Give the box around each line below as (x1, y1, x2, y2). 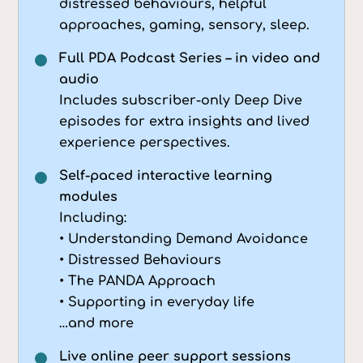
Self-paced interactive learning (59, 168, 273, 183)
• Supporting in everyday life (59, 294, 255, 310)
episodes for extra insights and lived (59, 113, 310, 129)
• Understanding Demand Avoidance (59, 231, 309, 246)
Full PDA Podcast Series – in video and (59, 50, 321, 66)
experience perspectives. (59, 135, 231, 150)
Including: (59, 210, 127, 225)
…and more (59, 315, 135, 331)
